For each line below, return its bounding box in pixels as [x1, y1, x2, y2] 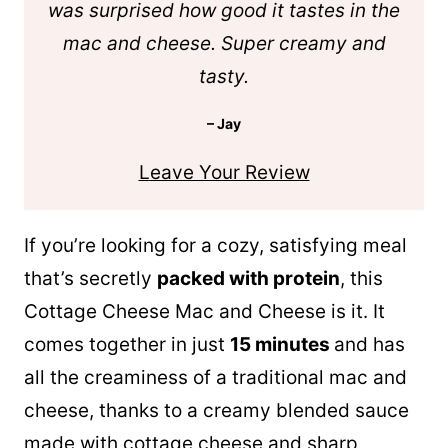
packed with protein [157, 267, 340, 290]
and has [334, 333, 405, 356]
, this [340, 267, 383, 290]
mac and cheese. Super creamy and [62, 32, 386, 55]
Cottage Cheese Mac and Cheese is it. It [24, 300, 385, 323]
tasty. [199, 65, 249, 88]
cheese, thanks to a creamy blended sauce [24, 399, 409, 422]
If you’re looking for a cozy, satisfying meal [24, 234, 407, 257]
